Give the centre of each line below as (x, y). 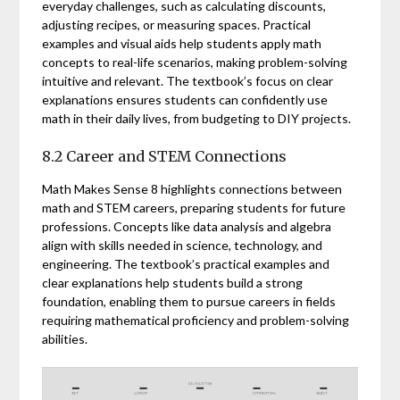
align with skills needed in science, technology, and (183, 245)
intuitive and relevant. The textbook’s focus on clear (188, 80)
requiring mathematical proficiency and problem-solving (196, 320)
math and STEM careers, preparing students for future (194, 207)
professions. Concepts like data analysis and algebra (187, 226)
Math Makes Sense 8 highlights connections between (192, 188)
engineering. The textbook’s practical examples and (186, 263)
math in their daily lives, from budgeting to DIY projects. (197, 118)
